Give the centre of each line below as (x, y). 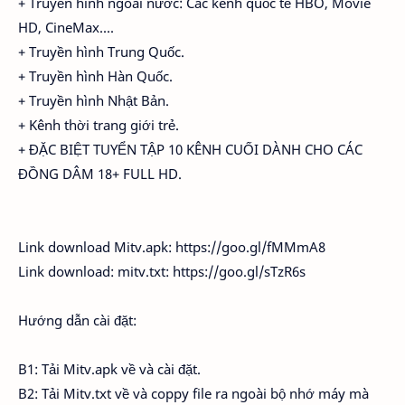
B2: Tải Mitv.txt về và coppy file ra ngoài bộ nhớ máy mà (193, 393)
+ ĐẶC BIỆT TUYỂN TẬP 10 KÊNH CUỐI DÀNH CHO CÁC (190, 149)
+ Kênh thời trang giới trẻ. (99, 125)
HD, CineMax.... (66, 27)
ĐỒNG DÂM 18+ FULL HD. (100, 174)
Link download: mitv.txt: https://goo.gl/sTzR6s (162, 271)
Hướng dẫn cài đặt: (77, 320)
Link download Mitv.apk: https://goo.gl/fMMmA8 (172, 247)
